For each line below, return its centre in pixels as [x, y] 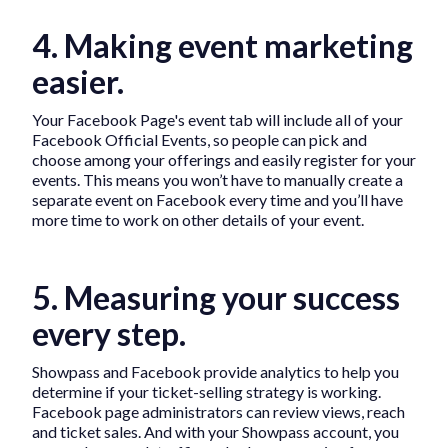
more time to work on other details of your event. [198, 220]
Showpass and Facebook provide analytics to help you [215, 372]
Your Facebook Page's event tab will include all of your [217, 120]
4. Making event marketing [222, 46]
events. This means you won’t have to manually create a [217, 180]
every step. [109, 334]
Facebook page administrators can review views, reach [218, 412]
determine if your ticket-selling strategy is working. [206, 392]
